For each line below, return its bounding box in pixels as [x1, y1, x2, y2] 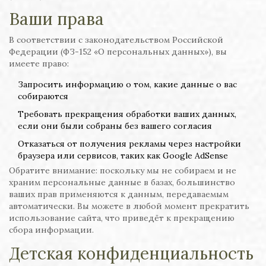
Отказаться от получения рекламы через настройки [18, 138, 241, 149]
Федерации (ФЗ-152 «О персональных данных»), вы [9, 46, 227, 57]
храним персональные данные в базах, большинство [9, 177, 235, 188]
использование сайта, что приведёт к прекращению [9, 213, 235, 223]
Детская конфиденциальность [9, 243, 254, 264]
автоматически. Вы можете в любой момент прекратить [9, 201, 249, 211]
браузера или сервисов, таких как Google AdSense [18, 150, 228, 161]
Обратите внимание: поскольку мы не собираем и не [9, 165, 236, 176]
